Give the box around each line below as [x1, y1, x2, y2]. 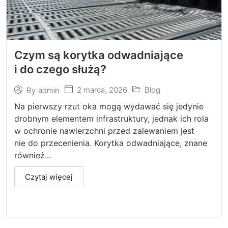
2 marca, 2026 [77, 85, 128, 95]
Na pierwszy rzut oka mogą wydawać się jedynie [14, 101, 204, 111]
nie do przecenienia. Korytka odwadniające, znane [14, 138, 208, 148]
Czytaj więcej [25, 172, 73, 182]
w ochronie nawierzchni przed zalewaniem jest [14, 126, 195, 136]
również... [14, 150, 51, 160]
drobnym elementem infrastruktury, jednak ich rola [14, 113, 209, 124]
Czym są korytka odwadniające [14, 48, 184, 62]
